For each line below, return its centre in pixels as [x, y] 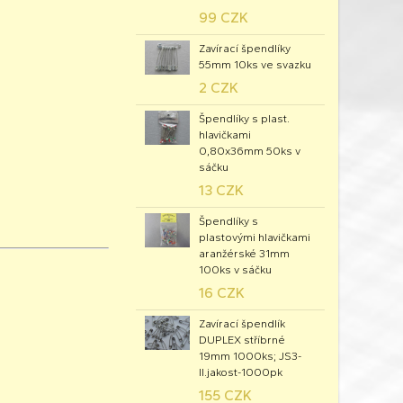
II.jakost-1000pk [241, 372]
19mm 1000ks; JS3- [250, 356]
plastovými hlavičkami [255, 237]
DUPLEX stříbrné [242, 340]
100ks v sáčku [235, 270]
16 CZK [222, 293]
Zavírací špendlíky [245, 49]
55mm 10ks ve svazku [255, 65]
